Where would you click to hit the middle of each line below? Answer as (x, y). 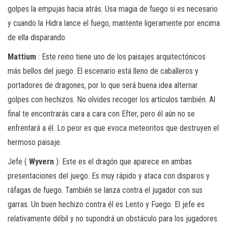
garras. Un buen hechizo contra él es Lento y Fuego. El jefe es (106, 204)
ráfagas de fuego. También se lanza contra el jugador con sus (105, 190)
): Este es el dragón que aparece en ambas (123, 161)
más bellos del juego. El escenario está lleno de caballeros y (103, 71)
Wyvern (41, 161)
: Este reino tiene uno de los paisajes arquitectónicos (121, 56)
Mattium (22, 56)
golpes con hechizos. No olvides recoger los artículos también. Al (111, 99)
